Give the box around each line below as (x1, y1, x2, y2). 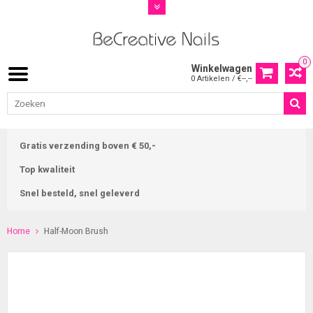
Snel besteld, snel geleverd (20, 188, 140, 199)
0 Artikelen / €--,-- (191, 74, 252, 84)
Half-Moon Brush (44, 226, 108, 237)
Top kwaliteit (20, 164, 75, 175)
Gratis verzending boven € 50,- (20, 140, 156, 152)
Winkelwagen (191, 63, 252, 75)
